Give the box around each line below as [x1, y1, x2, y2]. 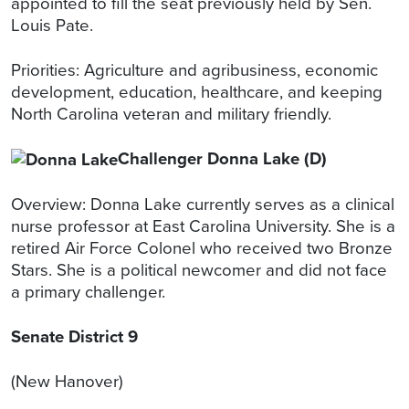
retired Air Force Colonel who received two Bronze [11, 236, 393, 261]
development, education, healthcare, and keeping [11, 79, 383, 104]
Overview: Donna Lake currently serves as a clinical [11, 192, 394, 217]
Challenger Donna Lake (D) [118, 145, 327, 171]
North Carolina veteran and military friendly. [11, 100, 336, 126]
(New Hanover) [11, 369, 123, 394]
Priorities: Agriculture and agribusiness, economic [11, 57, 378, 82]
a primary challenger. [11, 279, 170, 305]
